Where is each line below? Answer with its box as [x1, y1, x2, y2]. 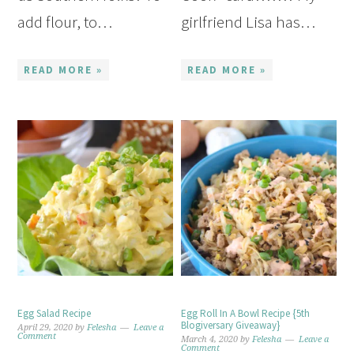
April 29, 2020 [17, 322, 73, 333]
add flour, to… [17, 11, 113, 33]
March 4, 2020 [181, 333, 239, 345]
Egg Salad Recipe [17, 306, 92, 320]
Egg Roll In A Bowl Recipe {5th [181, 306, 311, 320]
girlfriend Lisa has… [181, 11, 316, 33]
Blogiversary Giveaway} [181, 318, 281, 332]
